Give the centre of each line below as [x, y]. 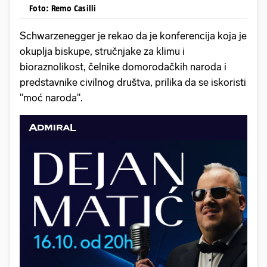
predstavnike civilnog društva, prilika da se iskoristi [133, 83]
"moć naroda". [51, 98]
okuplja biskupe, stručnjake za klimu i [102, 52]
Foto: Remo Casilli [63, 8]
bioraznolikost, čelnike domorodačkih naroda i [123, 67]
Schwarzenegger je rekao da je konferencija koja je [133, 36]
